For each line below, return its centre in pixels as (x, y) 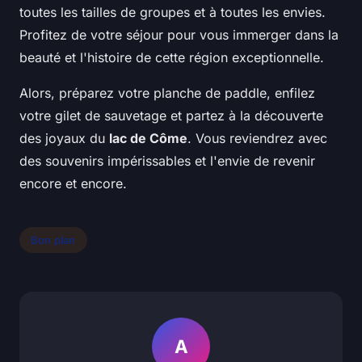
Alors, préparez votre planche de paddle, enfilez (167, 93)
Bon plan (53, 240)
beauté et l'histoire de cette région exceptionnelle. (172, 58)
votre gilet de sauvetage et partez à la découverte (171, 116)
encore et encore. (73, 184)
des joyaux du (64, 139)
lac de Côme (148, 139)
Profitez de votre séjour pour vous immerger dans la (179, 35)
